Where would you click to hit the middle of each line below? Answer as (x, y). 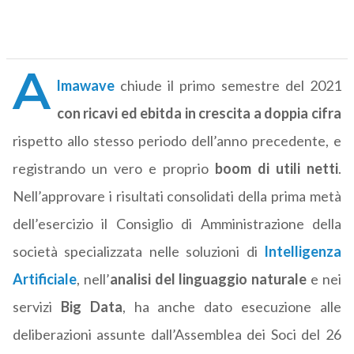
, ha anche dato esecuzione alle (232, 307)
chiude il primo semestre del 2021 (231, 86)
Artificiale (44, 279)
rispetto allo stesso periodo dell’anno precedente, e (177, 141)
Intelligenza (302, 252)
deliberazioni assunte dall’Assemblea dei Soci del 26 (177, 335)
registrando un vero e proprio (113, 169)
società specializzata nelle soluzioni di (138, 252)
